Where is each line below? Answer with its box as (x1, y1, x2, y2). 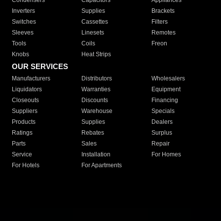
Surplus (151, 129, 172, 137)
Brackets (151, 7, 175, 15)
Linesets (81, 29, 105, 37)
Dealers (151, 118, 173, 126)
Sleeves (12, 29, 34, 37)
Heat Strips (81, 51, 111, 58)
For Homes (151, 151, 181, 158)
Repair (151, 140, 170, 147)
